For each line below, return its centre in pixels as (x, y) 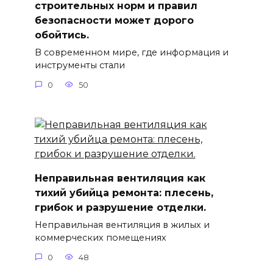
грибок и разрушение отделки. (120, 207)
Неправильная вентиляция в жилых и (122, 225)
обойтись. (62, 35)
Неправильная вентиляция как (120, 178)
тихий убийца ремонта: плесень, (124, 193)
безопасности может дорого (114, 21)
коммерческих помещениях (100, 238)
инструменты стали (80, 66)
